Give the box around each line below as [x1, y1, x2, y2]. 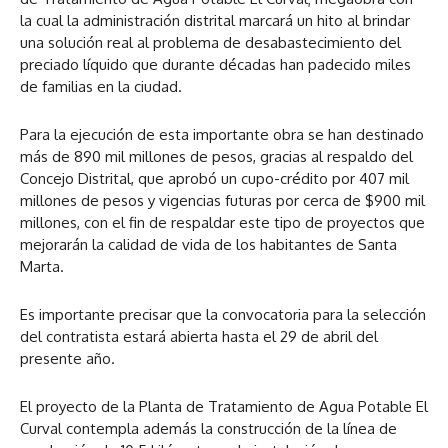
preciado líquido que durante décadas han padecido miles [20, 54, 411, 74]
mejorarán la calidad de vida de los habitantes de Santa [20, 234, 397, 254]
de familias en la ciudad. [20, 76, 182, 96]
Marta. [20, 256, 64, 276]
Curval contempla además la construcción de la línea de [20, 418, 397, 438]
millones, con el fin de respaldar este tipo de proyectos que [20, 212, 425, 232]
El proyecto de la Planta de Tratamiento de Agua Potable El [20, 396, 428, 416]
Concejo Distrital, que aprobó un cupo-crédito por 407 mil [20, 168, 409, 188]
